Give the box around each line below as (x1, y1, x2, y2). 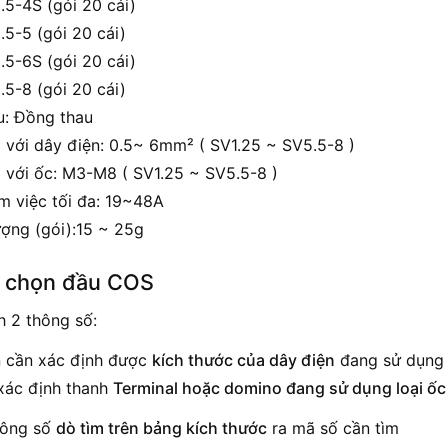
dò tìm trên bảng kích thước (56, 418, 267, 439)
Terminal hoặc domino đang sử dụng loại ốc (113, 378, 446, 399)
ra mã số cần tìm (267, 418, 399, 439)
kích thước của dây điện (152, 350, 335, 371)
